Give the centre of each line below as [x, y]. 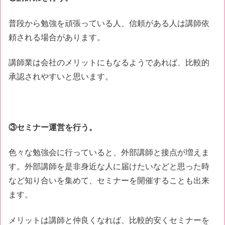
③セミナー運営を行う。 [53, 128]
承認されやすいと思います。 [61, 77]
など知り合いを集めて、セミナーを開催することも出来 [109, 181]
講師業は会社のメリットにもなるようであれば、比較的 [109, 63]
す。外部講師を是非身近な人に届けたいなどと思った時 [109, 167]
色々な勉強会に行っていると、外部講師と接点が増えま [109, 153]
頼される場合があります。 [57, 37]
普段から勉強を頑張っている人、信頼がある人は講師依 [109, 23]
